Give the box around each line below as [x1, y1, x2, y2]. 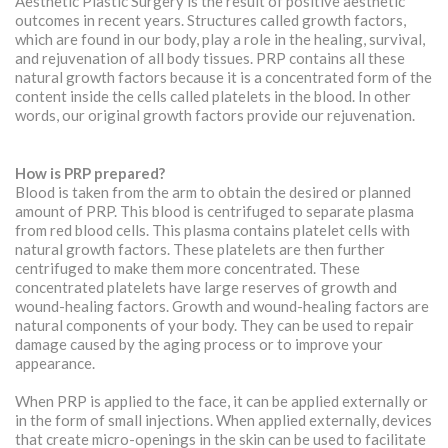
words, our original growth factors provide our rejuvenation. [15, 106, 415, 124]
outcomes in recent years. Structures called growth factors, [15, 11, 406, 29]
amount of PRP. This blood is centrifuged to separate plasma [15, 202, 414, 220]
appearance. [15, 354, 95, 372]
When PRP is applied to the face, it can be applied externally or [15, 392, 428, 410]
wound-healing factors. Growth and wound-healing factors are [15, 297, 429, 315]
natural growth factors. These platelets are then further [15, 240, 385, 258]
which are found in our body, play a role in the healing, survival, [15, 30, 425, 48]
